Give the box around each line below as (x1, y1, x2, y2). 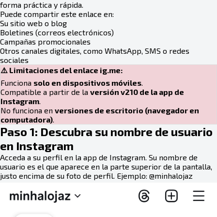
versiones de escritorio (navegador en (55, 106, 199, 115)
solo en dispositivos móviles (33, 78, 141, 87)
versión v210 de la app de (90, 87, 184, 96)
